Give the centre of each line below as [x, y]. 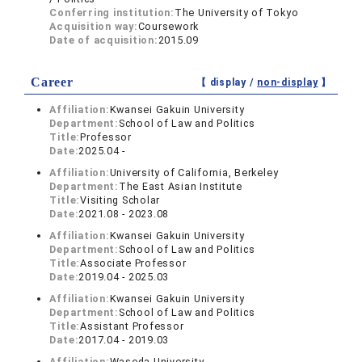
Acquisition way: [94, 27]
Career [52, 82]
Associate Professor [133, 263]
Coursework [168, 27]
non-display [288, 83]
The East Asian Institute [180, 187]
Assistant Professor [132, 326]
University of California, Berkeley [194, 173]
